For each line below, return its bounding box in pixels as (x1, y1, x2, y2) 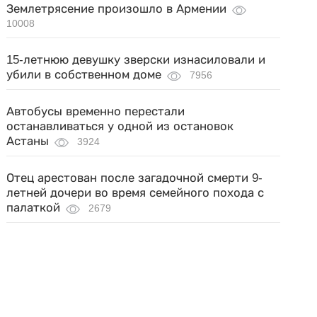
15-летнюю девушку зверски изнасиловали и (6, 52, 266, 67)
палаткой (6, 200, 61, 214)
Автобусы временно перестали (6, 104, 185, 118)
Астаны (6, 134, 50, 148)
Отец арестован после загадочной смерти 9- (6, 171, 263, 185)
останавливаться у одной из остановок (6, 119, 234, 133)
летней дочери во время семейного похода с (6, 185, 265, 200)
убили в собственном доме (6, 67, 162, 81)
